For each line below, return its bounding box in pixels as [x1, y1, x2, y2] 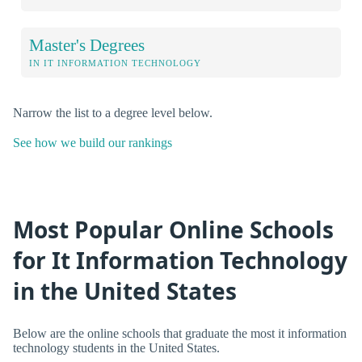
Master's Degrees [29, 36, 145, 55]
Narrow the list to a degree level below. [13, 106, 213, 120]
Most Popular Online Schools [13, 213, 334, 245]
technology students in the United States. [13, 341, 220, 356]
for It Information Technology [13, 244, 347, 276]
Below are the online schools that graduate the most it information [13, 326, 347, 341]
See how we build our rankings [13, 136, 172, 150]
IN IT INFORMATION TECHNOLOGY [29, 58, 201, 69]
